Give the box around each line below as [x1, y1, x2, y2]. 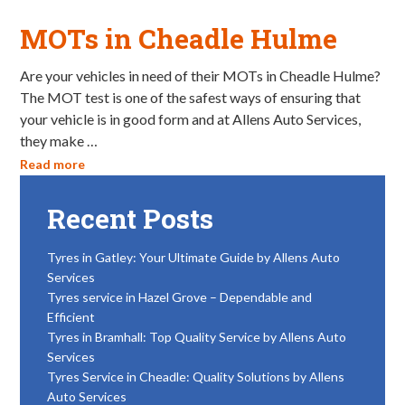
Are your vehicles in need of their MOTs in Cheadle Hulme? [20, 67, 381, 84]
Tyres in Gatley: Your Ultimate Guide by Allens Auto [47, 250, 341, 265]
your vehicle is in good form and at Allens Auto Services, [20, 110, 362, 127]
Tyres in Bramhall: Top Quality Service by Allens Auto [47, 329, 347, 344]
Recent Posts [47, 201, 214, 236]
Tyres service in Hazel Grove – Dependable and [47, 289, 313, 305]
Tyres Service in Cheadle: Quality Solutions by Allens [47, 369, 345, 384]
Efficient [47, 309, 96, 325]
